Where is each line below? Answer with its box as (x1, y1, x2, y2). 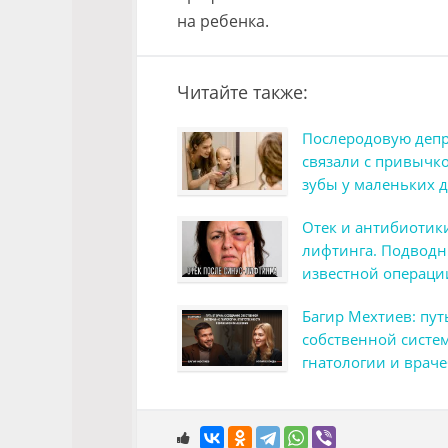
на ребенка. (177, 10, 269, 32)
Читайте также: (177, 80, 308, 104)
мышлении (302, 375, 385, 395)
